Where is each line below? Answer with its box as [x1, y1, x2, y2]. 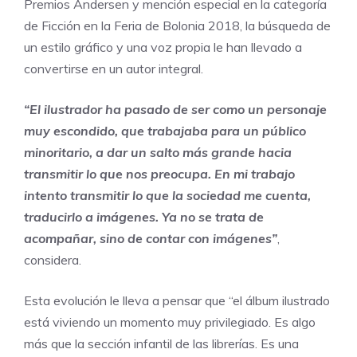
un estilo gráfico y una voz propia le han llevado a [24, 38, 302, 55]
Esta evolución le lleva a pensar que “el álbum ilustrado [24, 292, 330, 308]
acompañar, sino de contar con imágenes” [24, 229, 277, 246]
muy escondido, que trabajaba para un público [24, 122, 306, 139]
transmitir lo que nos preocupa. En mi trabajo [24, 165, 295, 182]
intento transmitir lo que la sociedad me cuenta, [24, 186, 311, 203]
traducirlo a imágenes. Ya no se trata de [24, 208, 264, 225]
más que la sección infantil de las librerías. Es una [24, 335, 299, 351]
